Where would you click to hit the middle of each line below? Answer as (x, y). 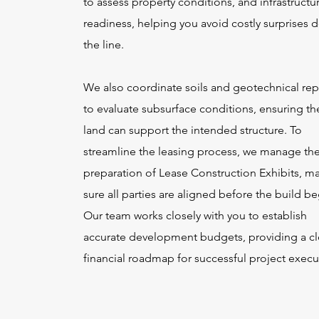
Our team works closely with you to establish (195, 215)
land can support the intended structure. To (193, 130)
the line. (104, 45)
